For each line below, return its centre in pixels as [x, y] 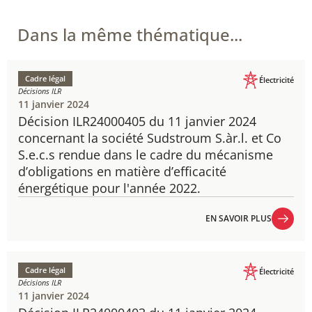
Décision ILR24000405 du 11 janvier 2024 [137, 121]
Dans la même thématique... [130, 34]
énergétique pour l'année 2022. [109, 188]
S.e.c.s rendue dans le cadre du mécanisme [146, 155]
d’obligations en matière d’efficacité [122, 171]
